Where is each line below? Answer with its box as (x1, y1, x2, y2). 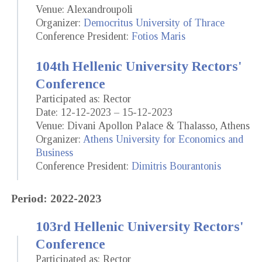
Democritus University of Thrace (84, 16, 225, 29)
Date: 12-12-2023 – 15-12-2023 (36, 106, 173, 118)
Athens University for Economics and (83, 133, 243, 145)
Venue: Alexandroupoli (36, 3, 133, 15)
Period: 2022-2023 (11, 192, 101, 205)
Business (36, 146, 73, 158)
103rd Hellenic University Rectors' (36, 219, 244, 235)
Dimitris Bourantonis (132, 160, 221, 172)
